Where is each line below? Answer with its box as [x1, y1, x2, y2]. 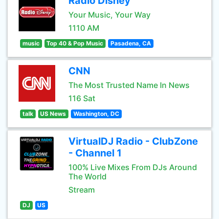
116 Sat [68, 93, 95, 103]
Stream [68, 185, 95, 195]
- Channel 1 [68, 147, 122, 159]
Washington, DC [73, 110, 119, 117]
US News [40, 110, 66, 117]
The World [68, 172, 107, 181]
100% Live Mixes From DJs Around [68, 162, 197, 172]
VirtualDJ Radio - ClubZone [68, 135, 198, 147]
